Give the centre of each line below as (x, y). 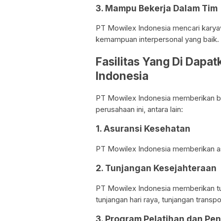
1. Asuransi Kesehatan (143, 129)
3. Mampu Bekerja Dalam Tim (157, 8)
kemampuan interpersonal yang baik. (157, 39)
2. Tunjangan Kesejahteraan (156, 168)
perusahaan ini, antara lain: (139, 109)
